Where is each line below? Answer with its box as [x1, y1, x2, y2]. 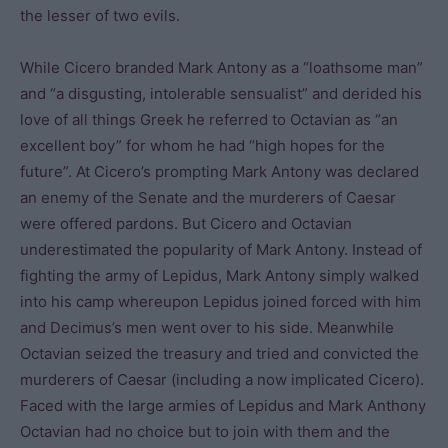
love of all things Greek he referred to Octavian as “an [20, 110, 398, 129]
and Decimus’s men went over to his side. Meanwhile [20, 318, 394, 337]
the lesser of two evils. [20, 6, 180, 25]
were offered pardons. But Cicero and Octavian [20, 214, 352, 233]
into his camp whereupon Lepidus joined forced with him [20, 292, 421, 311]
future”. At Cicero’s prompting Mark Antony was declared [20, 162, 419, 181]
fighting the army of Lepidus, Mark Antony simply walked [20, 266, 419, 285]
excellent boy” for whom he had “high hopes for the [20, 136, 385, 155]
